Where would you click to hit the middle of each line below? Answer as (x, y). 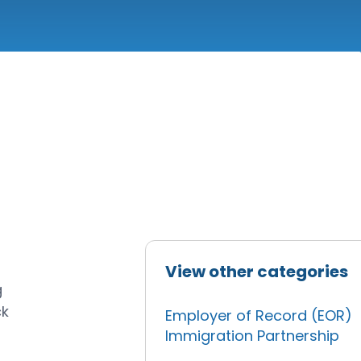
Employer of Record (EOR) (259, 315)
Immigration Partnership (253, 336)
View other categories (257, 272)
